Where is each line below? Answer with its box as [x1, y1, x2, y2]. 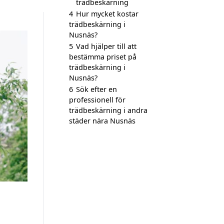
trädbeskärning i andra [69, 105, 147, 115]
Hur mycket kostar [76, 9, 138, 18]
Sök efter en [76, 84, 117, 94]
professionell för [69, 95, 125, 104]
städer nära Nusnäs [69, 116, 135, 125]
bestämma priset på [69, 52, 136, 61]
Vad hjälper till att [76, 41, 136, 51]
